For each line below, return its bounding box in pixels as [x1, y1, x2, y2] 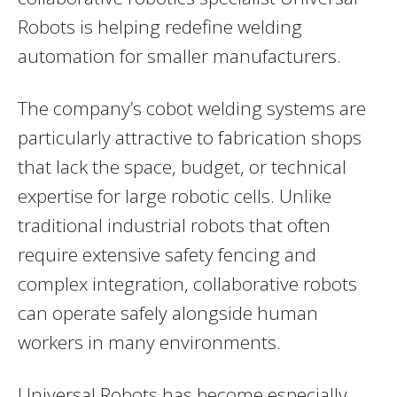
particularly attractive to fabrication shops [18, 124, 362, 150]
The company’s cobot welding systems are [18, 95, 366, 121]
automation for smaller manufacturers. [18, 43, 341, 68]
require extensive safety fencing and [18, 241, 316, 267]
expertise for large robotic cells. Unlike [18, 183, 331, 208]
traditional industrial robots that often [18, 212, 331, 237]
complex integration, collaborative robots [18, 270, 357, 296]
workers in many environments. [18, 329, 281, 354]
